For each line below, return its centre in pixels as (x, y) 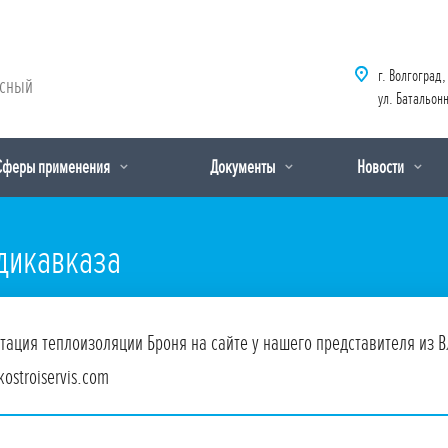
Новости (382, 167)
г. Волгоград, (412, 76)
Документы (244, 167)
